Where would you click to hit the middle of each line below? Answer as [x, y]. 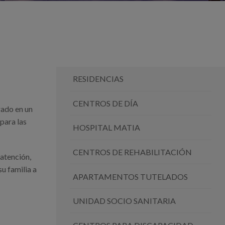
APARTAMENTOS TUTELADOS [130, 176]
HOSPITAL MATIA [106, 128]
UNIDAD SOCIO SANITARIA [124, 201]
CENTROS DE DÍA [105, 103]
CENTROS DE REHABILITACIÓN [132, 152]
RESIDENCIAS [98, 79]
